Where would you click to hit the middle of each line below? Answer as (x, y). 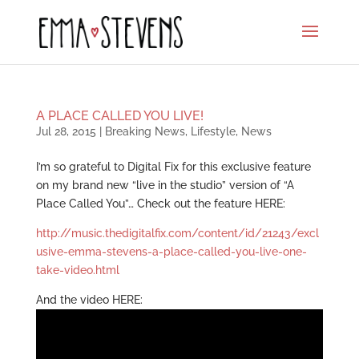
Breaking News (145, 131)
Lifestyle (213, 131)
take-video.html (77, 270)
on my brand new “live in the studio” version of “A (165, 185)
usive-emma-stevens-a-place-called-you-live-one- (171, 252)
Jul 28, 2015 (66, 131)
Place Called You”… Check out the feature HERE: (160, 204)
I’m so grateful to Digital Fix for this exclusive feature (173, 167)
